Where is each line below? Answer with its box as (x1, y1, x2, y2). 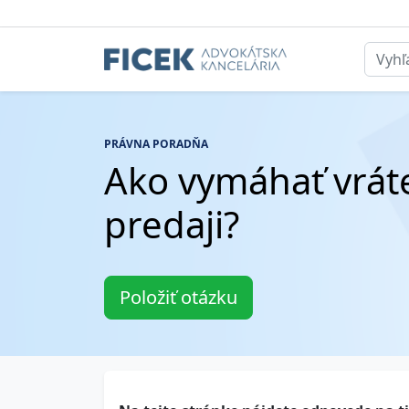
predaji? (104, 199, 239, 249)
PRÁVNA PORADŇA (104, 136, 208, 152)
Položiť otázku (120, 285, 237, 309)
